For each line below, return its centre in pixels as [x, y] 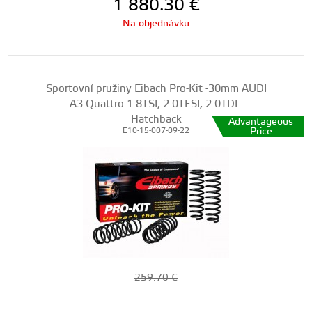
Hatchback [156, 119]
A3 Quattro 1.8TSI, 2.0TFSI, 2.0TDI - [156, 104]
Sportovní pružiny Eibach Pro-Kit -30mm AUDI [156, 89]
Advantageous [261, 122]
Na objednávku [156, 24]
